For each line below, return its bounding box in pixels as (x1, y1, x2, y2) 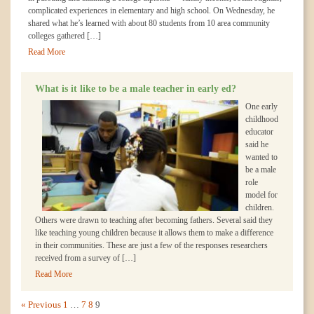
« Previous (21, 299, 61, 310)
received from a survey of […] (35, 253, 136, 263)
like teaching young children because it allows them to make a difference (35, 228, 273, 238)
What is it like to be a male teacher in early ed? (35, 83, 236, 94)
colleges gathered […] (28, 31, 101, 41)
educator (245, 127, 273, 137)
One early (245, 102, 278, 111)
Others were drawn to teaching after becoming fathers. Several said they (35, 215, 273, 225)
